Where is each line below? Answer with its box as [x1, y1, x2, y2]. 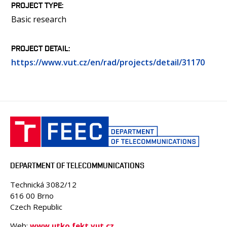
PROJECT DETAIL [11, 43, 68, 54]
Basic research [11, 14, 66, 25]
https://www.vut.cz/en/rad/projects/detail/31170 [11, 57, 205, 68]
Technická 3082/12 [10, 179, 77, 190]
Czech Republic [10, 202, 62, 212]
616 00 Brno [10, 191, 54, 201]
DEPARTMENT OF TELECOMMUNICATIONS [10, 161, 144, 170]
